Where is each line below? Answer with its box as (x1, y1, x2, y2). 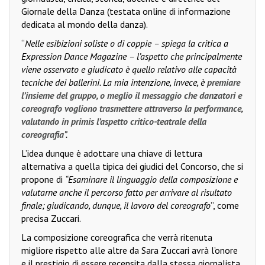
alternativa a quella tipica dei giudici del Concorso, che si (21, 160, 243, 173)
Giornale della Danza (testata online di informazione (21, 5, 231, 18)
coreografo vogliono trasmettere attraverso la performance (21, 102, 241, 115)
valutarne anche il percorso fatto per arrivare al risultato (21, 186, 232, 199)
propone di (21, 173, 65, 186)
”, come (211, 199, 239, 212)
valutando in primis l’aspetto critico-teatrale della (21, 115, 206, 128)
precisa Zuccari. (21, 212, 81, 225)
